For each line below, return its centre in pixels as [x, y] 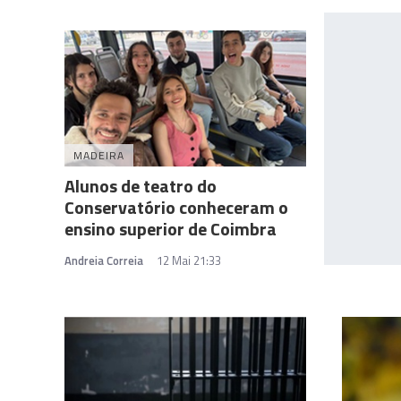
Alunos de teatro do [141, 185]
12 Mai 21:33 [189, 260]
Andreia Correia [104, 260]
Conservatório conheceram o [176, 207]
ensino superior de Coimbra [171, 228]
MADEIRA [99, 155]
